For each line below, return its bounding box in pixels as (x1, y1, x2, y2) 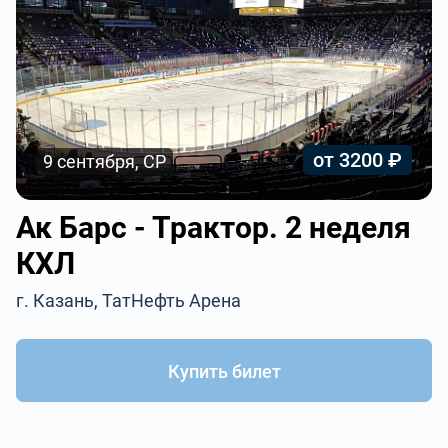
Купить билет (167, 361, 281, 382)
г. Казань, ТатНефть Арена (16, 290, 242, 311)
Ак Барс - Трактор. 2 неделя (16, 210, 412, 245)
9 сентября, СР (43, 151, 167, 172)
